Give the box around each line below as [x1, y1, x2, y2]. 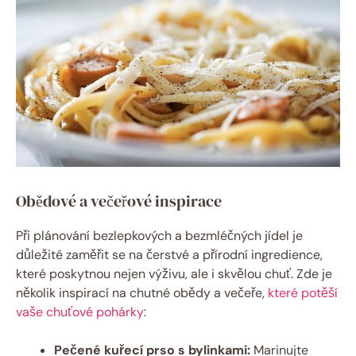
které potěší [268, 284, 338, 302]
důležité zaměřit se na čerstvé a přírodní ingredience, [16, 246, 323, 264]
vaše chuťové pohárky [16, 304, 144, 321]
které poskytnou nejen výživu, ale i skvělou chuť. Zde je [16, 265, 332, 283]
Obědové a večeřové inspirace [16, 190, 222, 213]
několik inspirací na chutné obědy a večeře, [16, 284, 268, 302]
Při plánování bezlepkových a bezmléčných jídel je [16, 227, 303, 245]
